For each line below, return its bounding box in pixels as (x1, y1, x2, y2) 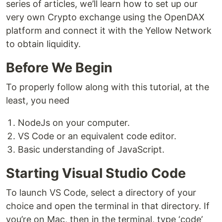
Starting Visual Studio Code (6, 165, 186, 182)
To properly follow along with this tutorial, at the (6, 82, 209, 93)
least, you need (6, 95, 69, 106)
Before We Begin (6, 59, 112, 76)
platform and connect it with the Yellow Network (6, 25, 212, 36)
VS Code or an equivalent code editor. (18, 131, 176, 142)
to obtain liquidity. (6, 39, 81, 50)
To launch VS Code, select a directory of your (6, 187, 196, 198)
